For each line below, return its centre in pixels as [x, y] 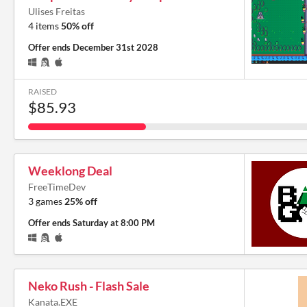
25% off [81, 201]
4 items [45, 25]
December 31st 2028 [115, 47]
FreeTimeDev [57, 186]
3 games [46, 201]
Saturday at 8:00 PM [114, 222]
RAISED [42, 91]
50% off [77, 25]
